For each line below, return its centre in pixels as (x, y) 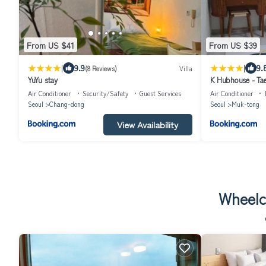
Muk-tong (245, 104)
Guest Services (160, 94)
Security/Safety (105, 94)
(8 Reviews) (101, 68)
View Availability (148, 125)
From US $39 (233, 45)
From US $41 (50, 45)
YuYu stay (43, 80)
